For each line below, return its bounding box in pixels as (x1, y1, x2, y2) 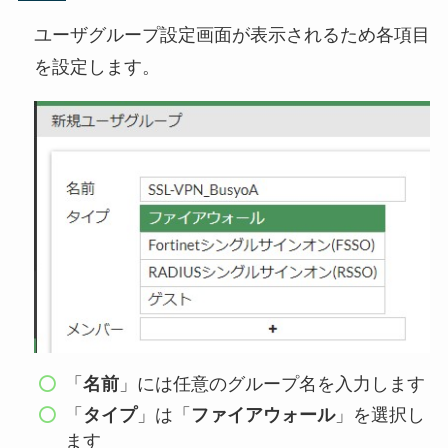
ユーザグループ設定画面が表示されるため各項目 (33, 24, 430, 45)
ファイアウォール (191, 404, 336, 425)
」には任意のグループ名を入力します (119, 374, 426, 395)
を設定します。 (33, 56, 160, 77)
